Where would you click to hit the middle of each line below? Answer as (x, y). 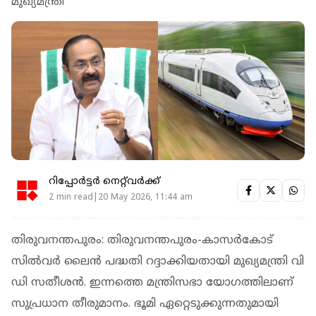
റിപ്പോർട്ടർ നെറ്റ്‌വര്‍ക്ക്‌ (104, 182)
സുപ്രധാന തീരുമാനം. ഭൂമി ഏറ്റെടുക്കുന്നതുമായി (145, 304)
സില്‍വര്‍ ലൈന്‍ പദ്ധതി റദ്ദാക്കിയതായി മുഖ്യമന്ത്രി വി (158, 261)
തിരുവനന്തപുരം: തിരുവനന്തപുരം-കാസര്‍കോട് (142, 240)
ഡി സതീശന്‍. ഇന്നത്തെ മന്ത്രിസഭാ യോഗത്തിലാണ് (152, 282)
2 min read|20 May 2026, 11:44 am (121, 198)
